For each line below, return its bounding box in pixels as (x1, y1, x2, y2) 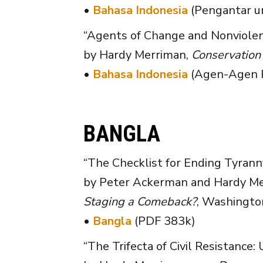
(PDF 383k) (131, 213, 195, 229)
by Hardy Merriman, (83, 46, 191, 63)
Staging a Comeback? (83, 193, 197, 210)
